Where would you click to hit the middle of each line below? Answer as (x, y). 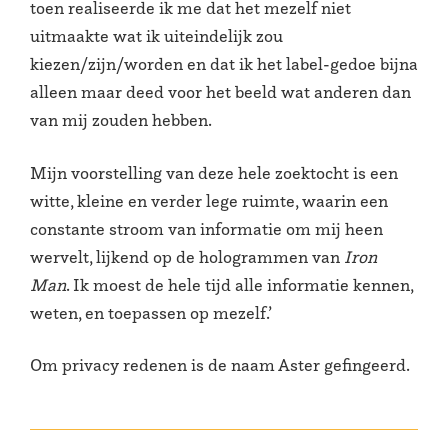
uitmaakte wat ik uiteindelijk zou (156, 36)
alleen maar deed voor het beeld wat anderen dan (220, 92)
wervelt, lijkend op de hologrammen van (187, 256)
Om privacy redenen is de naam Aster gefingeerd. (220, 365)
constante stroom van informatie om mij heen (206, 228)
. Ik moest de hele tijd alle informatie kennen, (239, 284)
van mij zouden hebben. (121, 120)
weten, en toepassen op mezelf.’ (151, 312)
